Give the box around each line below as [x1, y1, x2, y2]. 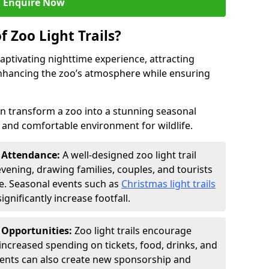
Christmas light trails [121, 177, 216, 190]
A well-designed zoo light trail [62, 148, 196, 162]
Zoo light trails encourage [74, 224, 192, 237]
